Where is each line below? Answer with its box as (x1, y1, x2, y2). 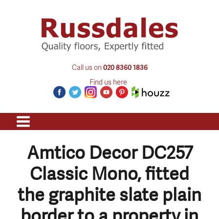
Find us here (89, 76, 127, 87)
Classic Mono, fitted (30, 162, 189, 185)
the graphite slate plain (18, 183, 201, 206)
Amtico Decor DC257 (26, 141, 193, 164)
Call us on (71, 62, 103, 72)
